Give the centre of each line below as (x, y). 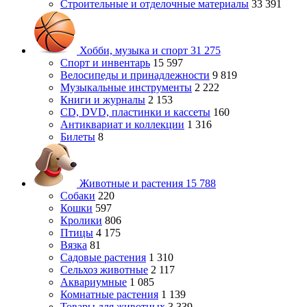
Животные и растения (131, 183)
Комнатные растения (109, 294)
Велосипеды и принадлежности (135, 75)
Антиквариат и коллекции (122, 124)
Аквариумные (94, 282)
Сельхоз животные (104, 270)
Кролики (81, 220)
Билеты (78, 137)
